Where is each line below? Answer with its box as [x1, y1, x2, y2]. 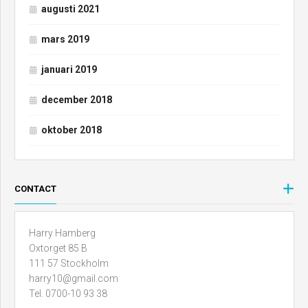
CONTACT [14, 183, 56, 194]
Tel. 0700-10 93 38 [29, 287, 107, 299]
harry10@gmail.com [29, 272, 118, 284]
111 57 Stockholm [29, 257, 109, 269]
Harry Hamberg [29, 227, 96, 239]
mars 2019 [41, 33, 89, 45]
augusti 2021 [41, 3, 100, 14]
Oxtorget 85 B [29, 242, 87, 254]
